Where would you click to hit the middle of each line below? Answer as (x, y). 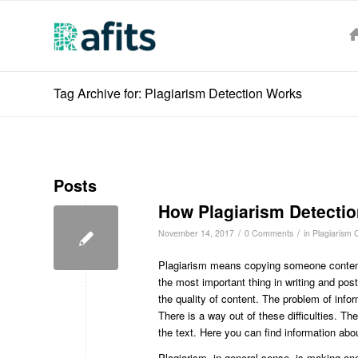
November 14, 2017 (196, 233)
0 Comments (269, 233)
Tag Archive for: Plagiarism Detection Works (178, 93)
